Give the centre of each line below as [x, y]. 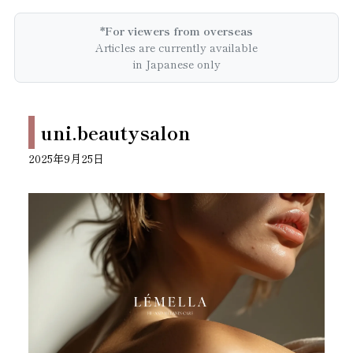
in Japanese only [176, 64]
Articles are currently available [176, 47]
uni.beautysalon [116, 132]
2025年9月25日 [67, 158]
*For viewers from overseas [176, 31]
